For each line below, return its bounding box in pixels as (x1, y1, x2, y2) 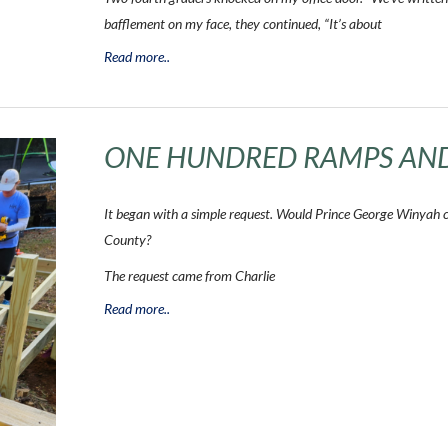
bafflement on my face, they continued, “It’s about (104, 15, 382, 32)
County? (104, 231, 154, 248)
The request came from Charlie (104, 267, 275, 284)
